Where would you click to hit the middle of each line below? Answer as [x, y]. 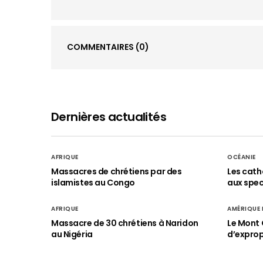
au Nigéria [72, 234]
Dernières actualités [109, 117]
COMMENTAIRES [101, 47]
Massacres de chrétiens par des [117, 171]
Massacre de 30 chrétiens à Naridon [125, 223]
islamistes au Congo [93, 183]
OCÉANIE [242, 157]
